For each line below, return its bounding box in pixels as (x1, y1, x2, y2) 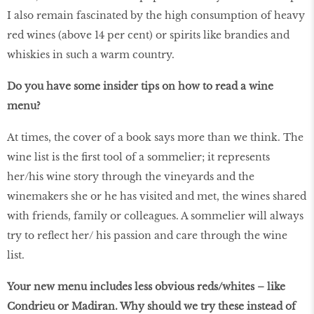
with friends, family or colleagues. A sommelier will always (7, 210, 303, 223)
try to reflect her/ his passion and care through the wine (7, 229, 287, 243)
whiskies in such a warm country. (7, 48, 175, 62)
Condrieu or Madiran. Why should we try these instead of (7, 299, 296, 313)
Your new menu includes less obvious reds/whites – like (7, 280, 285, 293)
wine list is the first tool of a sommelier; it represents (7, 151, 270, 164)
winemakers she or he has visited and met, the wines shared (7, 190, 306, 203)
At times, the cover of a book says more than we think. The (7, 131, 303, 144)
